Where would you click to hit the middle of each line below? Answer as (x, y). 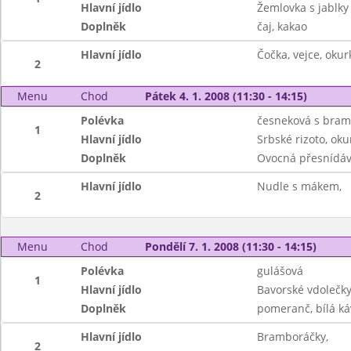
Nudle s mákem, (299, 186)
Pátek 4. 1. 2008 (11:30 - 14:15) (226, 96)
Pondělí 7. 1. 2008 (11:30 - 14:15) (230, 246)
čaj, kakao (282, 26)
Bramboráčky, (292, 337)
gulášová (280, 271)
